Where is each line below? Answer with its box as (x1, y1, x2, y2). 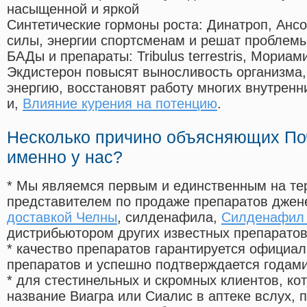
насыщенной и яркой (7, 1, 139, 17)
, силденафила (117, 210, 213, 225)
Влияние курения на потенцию (23, 96, 217, 112)
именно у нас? (7, 147, 123, 167)
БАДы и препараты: (7, 49, 137, 64)
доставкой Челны (7, 210, 117, 225)
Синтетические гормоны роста (7, 17, 199, 33)
